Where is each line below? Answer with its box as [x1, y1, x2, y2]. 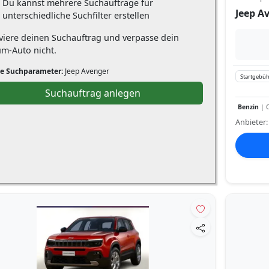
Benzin [237, 103, 259, 112]
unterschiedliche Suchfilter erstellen [2, 9, 150, 21]
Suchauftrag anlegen [45, 86, 141, 100]
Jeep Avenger [63, 65, 109, 76]
